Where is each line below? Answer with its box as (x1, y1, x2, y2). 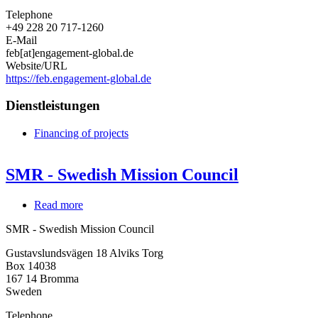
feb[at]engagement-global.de (6, 46, 133, 59)
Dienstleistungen (6, 98, 100, 114)
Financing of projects (34, 127, 128, 140)
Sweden (6, 285, 42, 297)
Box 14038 (6, 259, 56, 272)
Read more (34, 198, 83, 211)
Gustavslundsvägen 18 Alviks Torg (6, 246, 163, 259)
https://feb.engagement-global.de (6, 72, 151, 84)
